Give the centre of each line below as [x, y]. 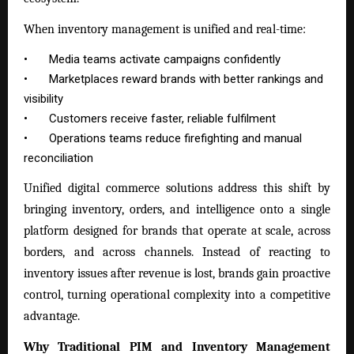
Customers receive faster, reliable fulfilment [163, 118]
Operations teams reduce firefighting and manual [176, 138]
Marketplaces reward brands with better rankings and [186, 79]
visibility [43, 98]
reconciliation [58, 158]
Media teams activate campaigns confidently [165, 59]
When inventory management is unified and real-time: [165, 29]
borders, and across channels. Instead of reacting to [177, 252]
